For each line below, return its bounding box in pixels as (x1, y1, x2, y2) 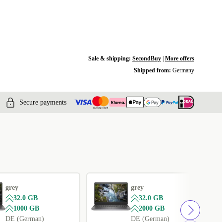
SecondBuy (132, 55, 161, 62)
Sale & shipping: (88, 55, 132, 62)
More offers (165, 55, 194, 62)
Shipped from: (133, 67, 172, 74)
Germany (172, 67, 194, 74)
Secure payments (19, 98, 66, 106)
